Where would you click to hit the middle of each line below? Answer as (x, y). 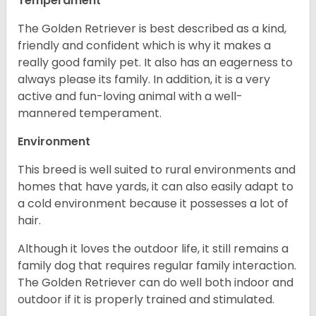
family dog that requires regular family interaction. (157, 266)
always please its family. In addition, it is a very (144, 80)
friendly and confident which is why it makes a (144, 46)
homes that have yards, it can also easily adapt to (156, 187)
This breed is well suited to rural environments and (157, 170)
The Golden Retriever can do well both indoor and (156, 283)
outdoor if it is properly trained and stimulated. (146, 300)
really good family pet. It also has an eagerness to (155, 63)
